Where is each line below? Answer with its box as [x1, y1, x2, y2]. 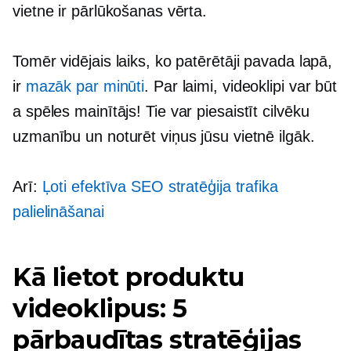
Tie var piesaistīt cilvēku [141, 103, 309, 121]
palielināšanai [13, 203, 104, 221]
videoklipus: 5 [13, 293, 187, 324]
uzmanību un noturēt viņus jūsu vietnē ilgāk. [13, 128, 315, 146]
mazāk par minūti [25, 78, 145, 96]
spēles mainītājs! [25, 103, 142, 121]
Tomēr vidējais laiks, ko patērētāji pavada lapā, [13, 52, 333, 71]
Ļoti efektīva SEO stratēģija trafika [42, 178, 278, 196]
